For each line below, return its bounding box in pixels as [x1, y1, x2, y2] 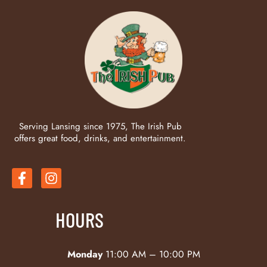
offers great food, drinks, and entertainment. [14, 131, 186, 145]
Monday [67, 247, 103, 261]
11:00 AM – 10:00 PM [102, 247, 200, 261]
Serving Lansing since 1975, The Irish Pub [18, 119, 182, 133]
